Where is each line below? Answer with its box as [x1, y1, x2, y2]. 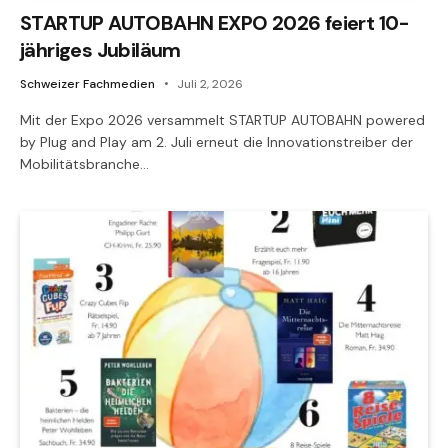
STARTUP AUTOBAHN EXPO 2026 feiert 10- [20, 9, 410, 36]
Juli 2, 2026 [177, 75, 243, 92]
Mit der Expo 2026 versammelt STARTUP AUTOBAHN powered [20, 110, 425, 129]
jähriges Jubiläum [20, 36, 181, 63]
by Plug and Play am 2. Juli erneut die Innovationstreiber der [20, 132, 413, 151]
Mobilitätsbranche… [20, 154, 149, 173]
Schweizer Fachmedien [20, 75, 155, 92]
